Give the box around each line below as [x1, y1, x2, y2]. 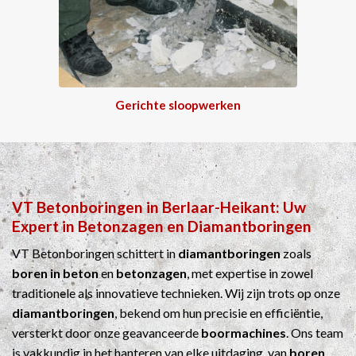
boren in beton [12, 265, 99, 281]
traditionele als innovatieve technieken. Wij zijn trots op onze [12, 285, 340, 301]
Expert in [12, 216, 78, 235]
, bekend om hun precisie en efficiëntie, [114, 305, 323, 321]
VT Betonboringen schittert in [12, 246, 178, 261]
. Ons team [286, 325, 343, 341]
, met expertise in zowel [187, 265, 313, 281]
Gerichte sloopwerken [115, 97, 241, 112]
